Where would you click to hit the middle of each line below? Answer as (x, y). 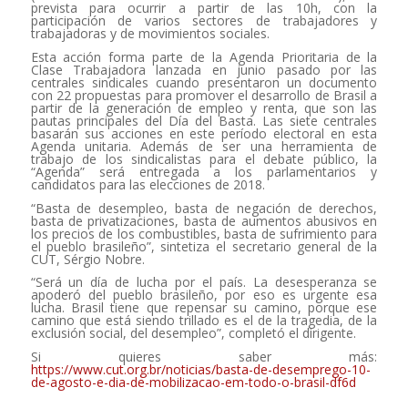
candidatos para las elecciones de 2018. (148, 184)
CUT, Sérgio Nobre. (87, 259)
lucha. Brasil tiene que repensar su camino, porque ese (204, 308)
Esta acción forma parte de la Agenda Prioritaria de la (204, 56)
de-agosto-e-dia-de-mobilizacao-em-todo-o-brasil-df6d (193, 382)
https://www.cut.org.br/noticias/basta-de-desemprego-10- (200, 370)
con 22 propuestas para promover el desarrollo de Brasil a (204, 95)
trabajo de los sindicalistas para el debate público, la (204, 158)
